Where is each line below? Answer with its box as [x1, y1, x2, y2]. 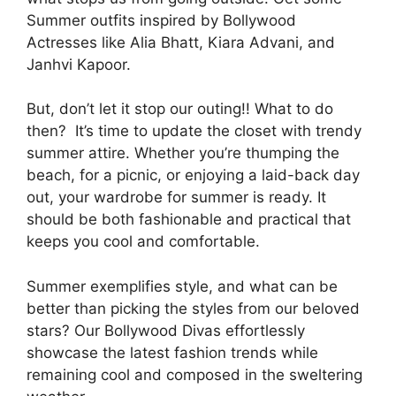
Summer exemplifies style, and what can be [27, 277, 338, 295]
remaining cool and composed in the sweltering [27, 365, 362, 384]
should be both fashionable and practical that [27, 210, 351, 229]
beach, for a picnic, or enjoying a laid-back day [27, 166, 360, 185]
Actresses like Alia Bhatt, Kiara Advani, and [27, 33, 335, 51]
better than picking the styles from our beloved [27, 299, 360, 317]
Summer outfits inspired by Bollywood [27, 11, 296, 29]
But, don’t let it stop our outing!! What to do [27, 100, 333, 118]
